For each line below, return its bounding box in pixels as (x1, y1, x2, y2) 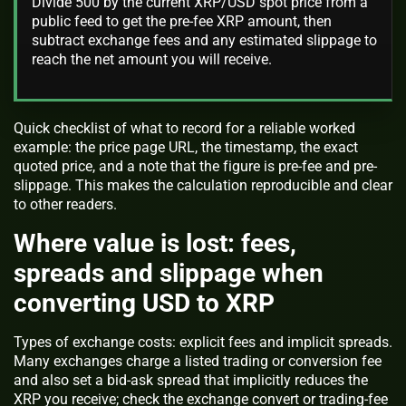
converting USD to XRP (14, 287, 275, 318)
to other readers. (14, 195, 117, 213)
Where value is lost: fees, (14, 227, 296, 258)
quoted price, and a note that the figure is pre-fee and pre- (14, 157, 377, 175)
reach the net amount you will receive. (32, 51, 272, 68)
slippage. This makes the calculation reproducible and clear (14, 176, 392, 194)
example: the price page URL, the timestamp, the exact (14, 138, 358, 156)
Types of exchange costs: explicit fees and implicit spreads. (14, 333, 392, 351)
